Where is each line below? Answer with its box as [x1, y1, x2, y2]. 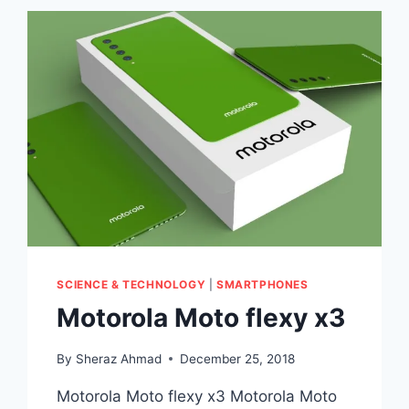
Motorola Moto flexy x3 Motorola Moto [57, 386, 338, 405]
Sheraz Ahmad [75, 351, 162, 366]
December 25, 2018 [179, 351, 295, 366]
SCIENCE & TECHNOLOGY [57, 278, 206, 292]
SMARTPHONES [216, 278, 309, 292]
